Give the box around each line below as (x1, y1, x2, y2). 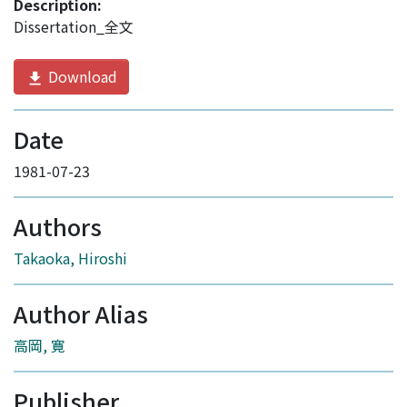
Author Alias (14, 297, 148, 331)
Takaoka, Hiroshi (14, 247, 127, 270)
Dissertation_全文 (14, 15, 134, 38)
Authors (14, 210, 102, 243)
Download (44, 65, 117, 88)
